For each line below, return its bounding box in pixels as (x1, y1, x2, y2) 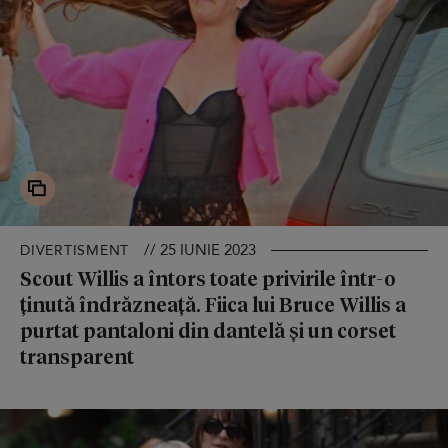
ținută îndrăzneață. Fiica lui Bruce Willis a (20, 290, 406, 317)
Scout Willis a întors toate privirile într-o (20, 264, 396, 291)
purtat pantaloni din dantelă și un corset (20, 316, 396, 343)
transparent (20, 342, 134, 369)
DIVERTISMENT (20, 240, 129, 260)
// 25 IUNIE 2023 (144, 239, 256, 260)
